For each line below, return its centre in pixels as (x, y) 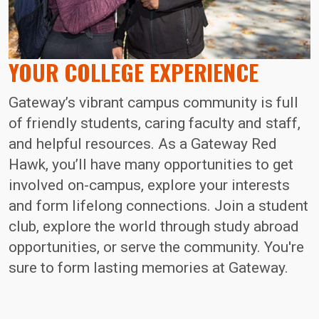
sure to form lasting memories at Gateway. (148, 268)
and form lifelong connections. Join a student (158, 206)
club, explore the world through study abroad (154, 227)
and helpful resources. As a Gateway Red (143, 144)
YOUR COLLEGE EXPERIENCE (134, 72)
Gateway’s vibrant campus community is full (153, 103)
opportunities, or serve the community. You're (156, 247)
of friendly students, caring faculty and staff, (155, 124)
